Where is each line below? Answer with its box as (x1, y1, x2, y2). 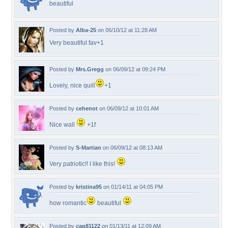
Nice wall (49, 121, 76, 128)
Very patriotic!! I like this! (49, 160, 117, 167)
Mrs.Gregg (76, 66, 104, 72)
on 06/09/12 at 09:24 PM (104, 66, 165, 72)
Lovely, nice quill (49, 82, 95, 89)
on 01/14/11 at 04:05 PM (102, 184, 163, 190)
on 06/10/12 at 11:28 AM (96, 27, 157, 33)
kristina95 (76, 184, 102, 190)
